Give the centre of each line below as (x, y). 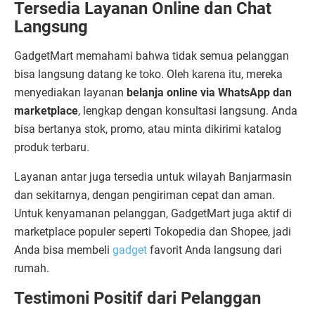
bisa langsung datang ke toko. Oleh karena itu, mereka (148, 75)
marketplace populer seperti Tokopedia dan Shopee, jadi (153, 232)
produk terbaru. (52, 148)
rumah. (32, 269)
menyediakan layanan (70, 93)
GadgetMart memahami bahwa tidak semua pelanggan (152, 56)
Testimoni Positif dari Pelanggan (137, 298)
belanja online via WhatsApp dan (209, 93)
